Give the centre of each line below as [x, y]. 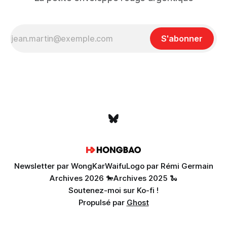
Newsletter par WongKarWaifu [70, 166]
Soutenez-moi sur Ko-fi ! [113, 190]
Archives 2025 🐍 [145, 178]
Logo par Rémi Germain [169, 166]
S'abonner [182, 39]
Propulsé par [102, 202]
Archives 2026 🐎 [82, 178]
